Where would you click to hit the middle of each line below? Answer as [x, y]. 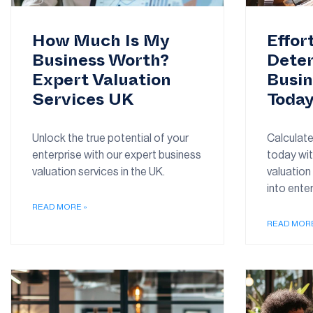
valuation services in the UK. [99, 172]
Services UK [83, 102]
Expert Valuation [102, 82]
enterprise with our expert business [117, 155]
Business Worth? [101, 63]
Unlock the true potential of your [110, 138]
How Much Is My [101, 43]
